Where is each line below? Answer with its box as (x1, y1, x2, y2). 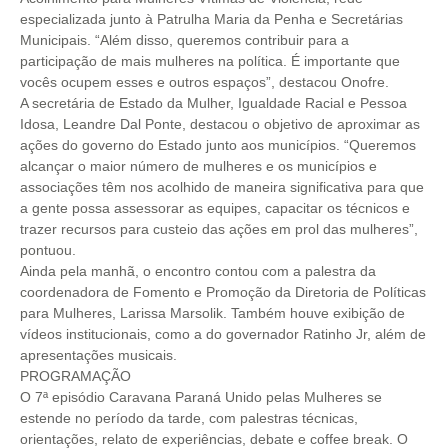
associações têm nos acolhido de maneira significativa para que (20, 179, 424, 195)
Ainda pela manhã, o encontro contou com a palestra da (20, 263, 376, 279)
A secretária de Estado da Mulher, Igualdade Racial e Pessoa (20, 95, 407, 111)
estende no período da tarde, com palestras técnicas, (20, 410, 358, 426)
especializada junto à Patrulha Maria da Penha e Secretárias (20, 11, 403, 27)
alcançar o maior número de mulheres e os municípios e (20, 158, 377, 174)
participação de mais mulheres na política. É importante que (20, 53, 400, 69)
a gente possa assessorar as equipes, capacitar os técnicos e (20, 200, 410, 216)
